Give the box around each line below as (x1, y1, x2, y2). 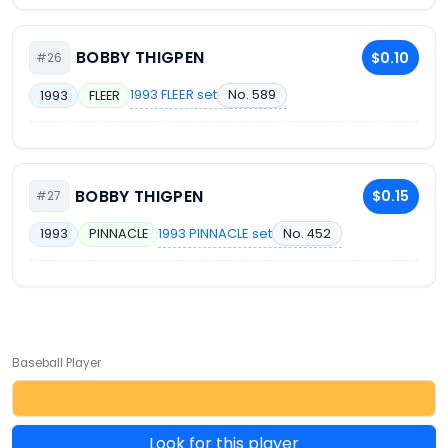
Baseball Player (12, 354, 101, 371)
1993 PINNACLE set (158, 223, 273, 243)
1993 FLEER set (130, 85, 218, 105)
